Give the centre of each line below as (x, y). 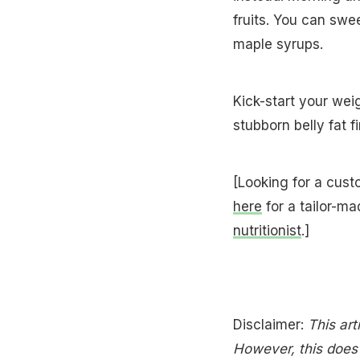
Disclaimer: (270, 324)
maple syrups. (280, 44)
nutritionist (267, 230)
